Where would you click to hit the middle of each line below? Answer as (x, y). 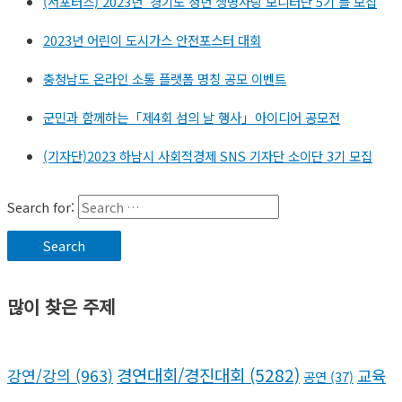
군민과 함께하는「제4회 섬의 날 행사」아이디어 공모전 (192, 117)
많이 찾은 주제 (61, 307)
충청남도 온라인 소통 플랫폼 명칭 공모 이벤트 (165, 78)
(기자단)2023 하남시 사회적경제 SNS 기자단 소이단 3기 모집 (208, 155)
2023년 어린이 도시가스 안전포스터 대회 (152, 39)
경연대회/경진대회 (181, 374)
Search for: (41, 207)
